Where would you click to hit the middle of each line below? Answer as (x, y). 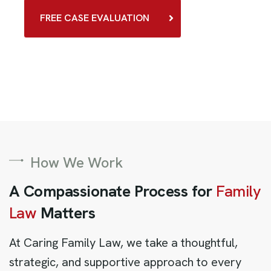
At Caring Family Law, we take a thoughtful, (123, 243)
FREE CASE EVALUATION (95, 18)
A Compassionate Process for (113, 191)
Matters (66, 213)
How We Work (77, 162)
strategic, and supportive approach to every (125, 262)
